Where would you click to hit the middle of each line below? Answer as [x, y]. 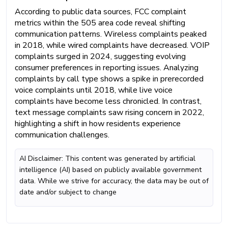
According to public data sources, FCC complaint [101, 11]
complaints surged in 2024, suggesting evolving [100, 56]
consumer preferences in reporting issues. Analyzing [107, 67]
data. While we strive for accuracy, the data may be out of [114, 181]
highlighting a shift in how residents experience [98, 123]
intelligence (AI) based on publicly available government [110, 169]
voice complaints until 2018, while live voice [94, 90]
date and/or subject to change [68, 192]
